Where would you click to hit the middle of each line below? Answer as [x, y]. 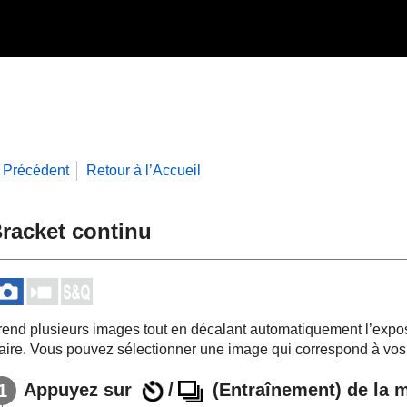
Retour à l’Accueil [144, 170]
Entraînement [277, 389]
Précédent [36, 170]
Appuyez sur [80, 389]
